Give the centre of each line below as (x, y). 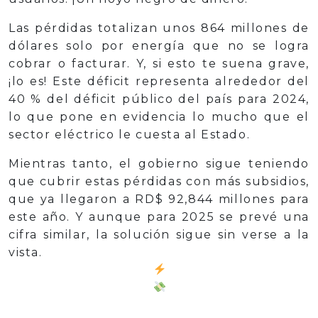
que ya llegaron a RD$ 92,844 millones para (159, 199)
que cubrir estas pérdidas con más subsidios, (159, 181)
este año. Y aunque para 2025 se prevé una (159, 216)
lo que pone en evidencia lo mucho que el (159, 116)
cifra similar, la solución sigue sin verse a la (159, 234)
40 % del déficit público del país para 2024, (159, 99)
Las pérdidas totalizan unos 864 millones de (159, 28)
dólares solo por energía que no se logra (159, 45)
